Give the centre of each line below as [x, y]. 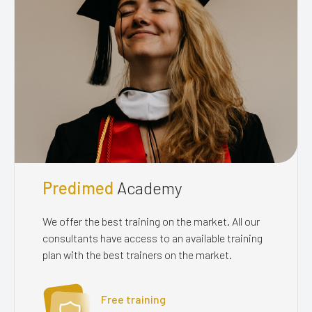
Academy [148, 187]
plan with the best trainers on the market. [137, 254]
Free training [133, 299]
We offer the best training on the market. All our [151, 221]
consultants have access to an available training [153, 237]
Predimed [78, 187]
